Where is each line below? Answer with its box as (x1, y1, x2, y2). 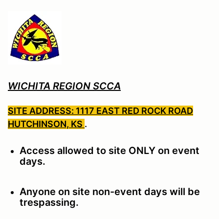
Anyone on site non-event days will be (20, 185, 200, 197)
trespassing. (20, 196, 81, 208)
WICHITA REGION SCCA (8, 80, 121, 92)
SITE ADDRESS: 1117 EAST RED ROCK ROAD (8, 105, 193, 116)
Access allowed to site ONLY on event (20, 144, 199, 156)
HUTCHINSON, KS (8, 118, 85, 129)
